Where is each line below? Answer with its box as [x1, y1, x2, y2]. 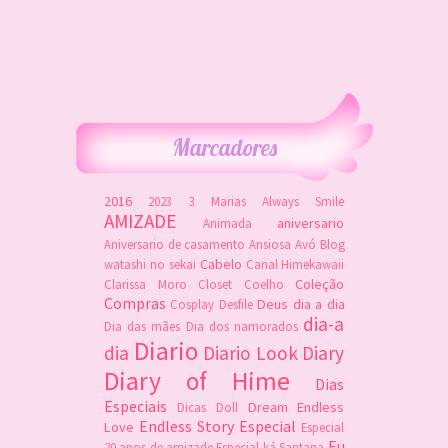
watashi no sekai [103, 255, 196, 272]
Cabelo [199, 254, 242, 273]
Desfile [218, 295, 253, 312]
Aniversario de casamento [103, 235, 246, 252]
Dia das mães [103, 317, 181, 334]
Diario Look [203, 340, 298, 365]
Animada [202, 214, 252, 231]
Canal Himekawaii [245, 255, 345, 272]
